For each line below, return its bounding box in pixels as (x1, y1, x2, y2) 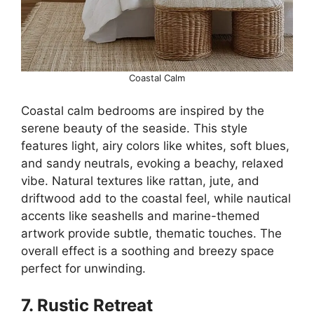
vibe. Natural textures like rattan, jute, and (21, 174, 259, 188)
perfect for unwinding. (21, 261, 146, 275)
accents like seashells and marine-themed (21, 209, 260, 223)
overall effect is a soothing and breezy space (21, 244, 274, 258)
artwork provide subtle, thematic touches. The (21, 226, 282, 240)
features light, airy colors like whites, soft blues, (21, 139, 289, 153)
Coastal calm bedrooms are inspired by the (21, 104, 264, 118)
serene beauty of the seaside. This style (21, 121, 247, 135)
